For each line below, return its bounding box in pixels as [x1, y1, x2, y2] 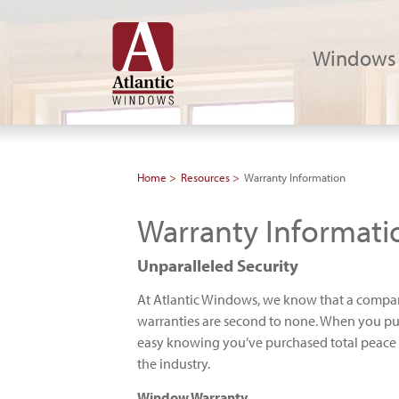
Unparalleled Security [137, 255, 298, 276]
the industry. [137, 354, 210, 372]
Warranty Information [244, 170, 346, 184]
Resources [181, 170, 230, 184]
